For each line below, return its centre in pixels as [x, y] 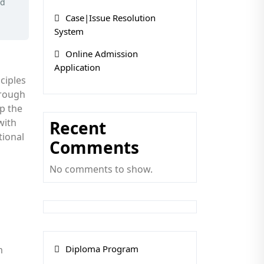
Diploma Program [102, 249]
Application [77, 67]
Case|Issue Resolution [110, 18]
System [69, 31]
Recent [78, 128]
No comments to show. [101, 169]
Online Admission [102, 54]
